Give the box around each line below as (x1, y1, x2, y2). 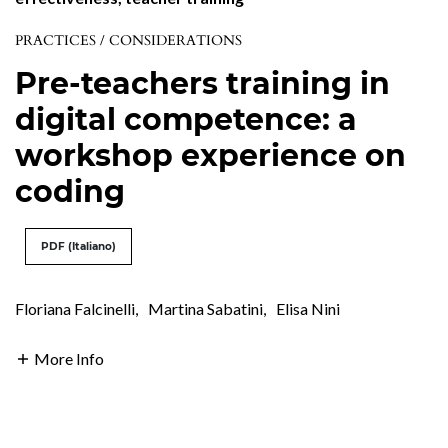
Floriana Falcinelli (15, 298, 135, 318)
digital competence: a (15, 100, 357, 138)
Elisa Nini (276, 298, 340, 318)
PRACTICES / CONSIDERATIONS (15, 30, 242, 50)
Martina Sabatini (148, 298, 263, 318)
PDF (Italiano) (41, 239, 116, 253)
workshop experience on (15, 136, 406, 174)
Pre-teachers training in (15, 64, 390, 102)
